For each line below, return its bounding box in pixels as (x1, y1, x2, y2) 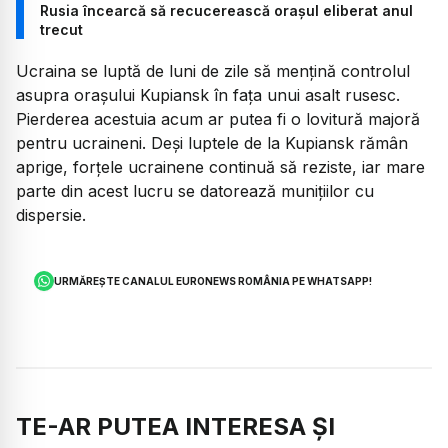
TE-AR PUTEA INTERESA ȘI (16, 412, 335, 442)
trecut (40, 21, 83, 39)
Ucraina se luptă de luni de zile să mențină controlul (16, 60, 410, 81)
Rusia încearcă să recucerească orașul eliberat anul (40, 2, 413, 20)
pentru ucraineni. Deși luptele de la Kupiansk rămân (16, 132, 408, 153)
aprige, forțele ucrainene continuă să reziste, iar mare (16, 156, 425, 177)
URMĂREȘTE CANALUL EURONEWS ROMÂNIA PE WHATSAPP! (54, 274, 373, 287)
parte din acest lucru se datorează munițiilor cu (16, 180, 374, 201)
